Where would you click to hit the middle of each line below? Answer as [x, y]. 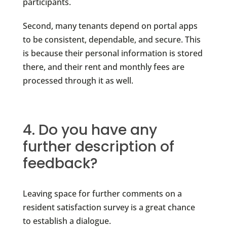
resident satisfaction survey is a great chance [109, 207]
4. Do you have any [90, 130]
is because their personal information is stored [112, 53]
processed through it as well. [78, 81]
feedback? [60, 164]
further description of [98, 147]
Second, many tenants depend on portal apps [110, 26]
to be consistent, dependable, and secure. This [111, 40]
